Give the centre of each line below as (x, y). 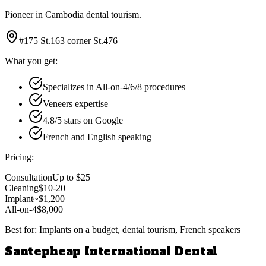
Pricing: (19, 157)
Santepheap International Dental (111, 251)
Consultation (28, 177)
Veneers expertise (75, 103)
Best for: (22, 229)
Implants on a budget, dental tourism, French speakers (140, 229)
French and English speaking (97, 137)
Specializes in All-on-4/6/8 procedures (114, 87)
